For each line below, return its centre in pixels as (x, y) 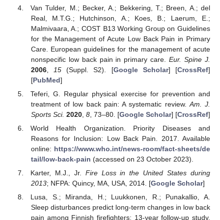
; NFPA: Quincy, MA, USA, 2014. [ (98, 183)
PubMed (46, 80)
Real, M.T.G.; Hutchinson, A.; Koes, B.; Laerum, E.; (120, 18)
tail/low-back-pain (61, 159)
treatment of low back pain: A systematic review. (110, 104)
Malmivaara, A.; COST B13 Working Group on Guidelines (120, 28)
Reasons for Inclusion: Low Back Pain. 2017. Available (120, 139)
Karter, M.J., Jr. (58, 173)
